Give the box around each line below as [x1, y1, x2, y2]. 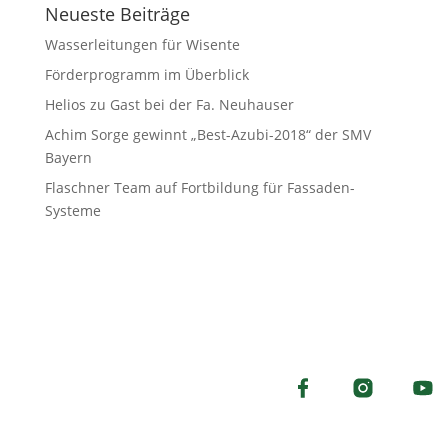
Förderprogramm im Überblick [44, 65, 249, 84]
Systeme [44, 201, 101, 220]
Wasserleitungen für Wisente [44, 35, 240, 54]
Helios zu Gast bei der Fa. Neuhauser [44, 95, 294, 114]
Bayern [44, 148, 92, 167]
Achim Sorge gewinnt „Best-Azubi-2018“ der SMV [44, 125, 371, 144]
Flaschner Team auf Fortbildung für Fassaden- [44, 178, 355, 197]
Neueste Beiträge [44, 2, 190, 26]
